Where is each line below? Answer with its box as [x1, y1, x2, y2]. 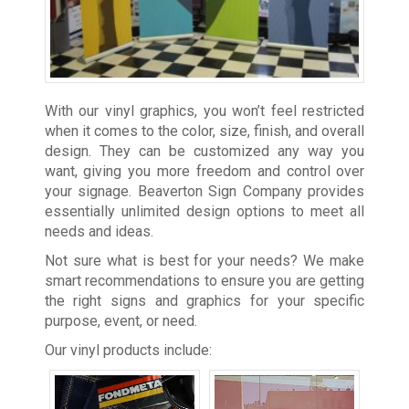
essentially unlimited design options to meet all [44, 202, 365, 220]
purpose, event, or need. [44, 311, 197, 330]
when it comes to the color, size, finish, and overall [44, 121, 365, 140]
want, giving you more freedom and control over [44, 162, 365, 180]
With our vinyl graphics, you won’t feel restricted [44, 101, 365, 120]
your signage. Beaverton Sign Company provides [44, 182, 365, 200]
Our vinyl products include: [44, 341, 212, 359]
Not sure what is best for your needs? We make [44, 251, 365, 269]
